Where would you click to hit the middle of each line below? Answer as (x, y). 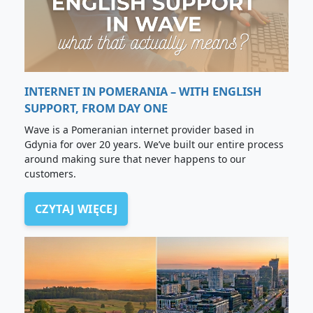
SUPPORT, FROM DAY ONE (96, 109)
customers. (50, 174)
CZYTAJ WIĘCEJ (77, 209)
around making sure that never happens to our (135, 159)
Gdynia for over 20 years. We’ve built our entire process (154, 145)
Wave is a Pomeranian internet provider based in (139, 130)
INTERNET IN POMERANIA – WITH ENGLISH (143, 92)
